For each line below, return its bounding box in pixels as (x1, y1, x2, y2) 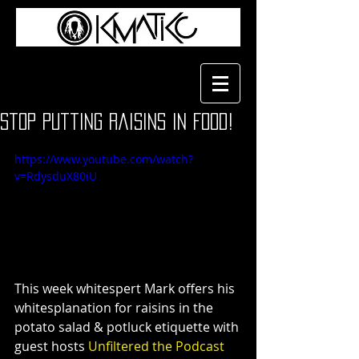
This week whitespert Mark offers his (14, 279, 238, 297)
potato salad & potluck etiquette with (14, 317, 242, 336)
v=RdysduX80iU (14, 168, 97, 184)
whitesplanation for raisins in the (14, 298, 216, 317)
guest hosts (14, 337, 85, 355)
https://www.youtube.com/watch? (14, 151, 193, 167)
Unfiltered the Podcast (85, 337, 224, 355)
